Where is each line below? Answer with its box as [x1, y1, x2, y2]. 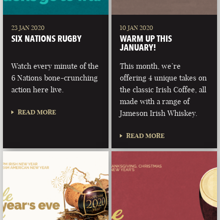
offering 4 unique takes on [120, 73, 207, 83]
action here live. [11, 85, 64, 95]
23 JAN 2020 [11, 24, 45, 32]
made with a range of [120, 97, 190, 107]
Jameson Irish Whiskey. [120, 109, 198, 118]
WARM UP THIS [120, 33, 172, 44]
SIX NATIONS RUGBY [11, 33, 82, 44]
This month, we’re [120, 61, 181, 71]
